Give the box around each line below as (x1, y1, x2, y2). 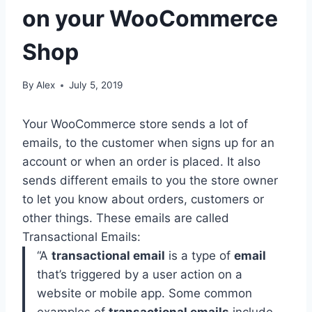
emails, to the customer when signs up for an (22, 136, 274, 150)
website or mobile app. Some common (37, 286, 252, 301)
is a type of (165, 249, 234, 263)
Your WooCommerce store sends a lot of (22, 117, 248, 132)
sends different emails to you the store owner (22, 173, 278, 188)
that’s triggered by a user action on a (37, 267, 242, 282)
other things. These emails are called (22, 211, 229, 226)
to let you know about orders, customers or (22, 192, 264, 207)
